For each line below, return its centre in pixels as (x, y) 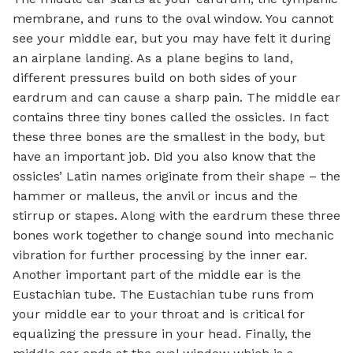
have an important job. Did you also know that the (164, 156)
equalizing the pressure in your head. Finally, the (162, 333)
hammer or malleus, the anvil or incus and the (155, 195)
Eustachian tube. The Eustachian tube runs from (163, 294)
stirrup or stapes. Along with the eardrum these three (176, 215)
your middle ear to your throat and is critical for (159, 314)
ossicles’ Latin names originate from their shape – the (176, 176)
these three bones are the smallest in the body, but (169, 136)
